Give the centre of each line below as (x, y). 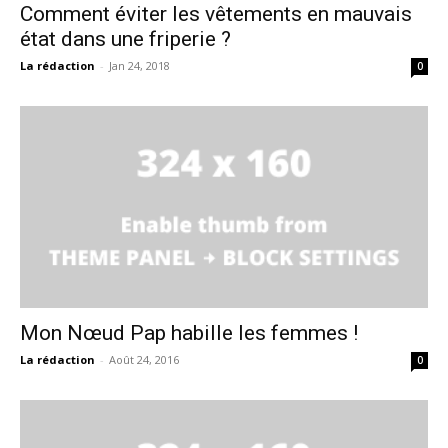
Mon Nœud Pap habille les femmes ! (189, 332)
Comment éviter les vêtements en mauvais (216, 14)
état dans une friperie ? (125, 39)
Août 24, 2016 (144, 359)
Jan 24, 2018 (139, 66)
